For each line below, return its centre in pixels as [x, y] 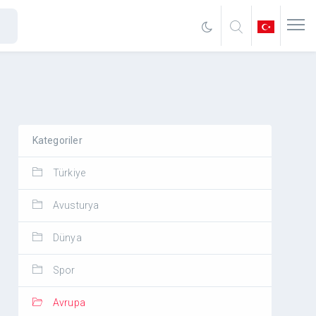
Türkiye [69, 173]
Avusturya [76, 205]
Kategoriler [57, 140]
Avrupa [69, 303]
